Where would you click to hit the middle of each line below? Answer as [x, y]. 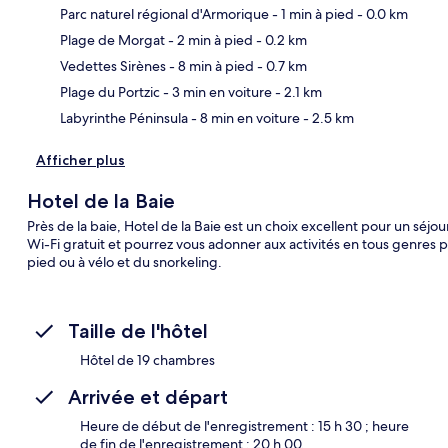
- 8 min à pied [210, 65]
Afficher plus [80, 159]
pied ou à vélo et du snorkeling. [124, 261]
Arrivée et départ [148, 396]
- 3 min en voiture [216, 91]
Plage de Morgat [112, 39]
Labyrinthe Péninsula [124, 117]
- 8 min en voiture [244, 117]
